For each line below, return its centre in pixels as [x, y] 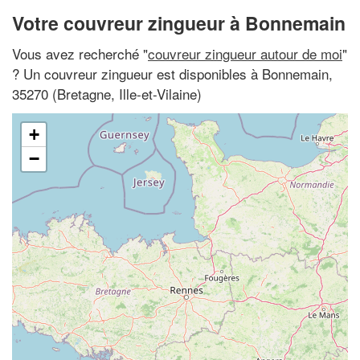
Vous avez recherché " [80, 53]
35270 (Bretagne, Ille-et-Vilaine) [107, 93]
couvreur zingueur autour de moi [245, 53]
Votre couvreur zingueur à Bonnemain [179, 23]
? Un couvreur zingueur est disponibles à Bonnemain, [172, 73]
